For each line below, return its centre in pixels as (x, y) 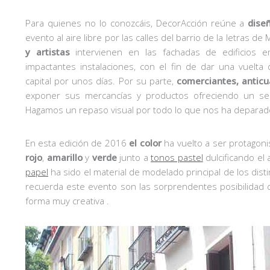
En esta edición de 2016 (77, 143)
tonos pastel (177, 157)
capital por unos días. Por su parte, (101, 80)
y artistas (48, 52)
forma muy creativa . (67, 200)
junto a (134, 157)
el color (145, 143)
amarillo (64, 157)
